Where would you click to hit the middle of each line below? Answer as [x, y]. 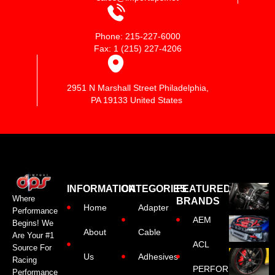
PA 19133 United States [138, 100]
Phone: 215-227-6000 [137, 37]
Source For [32, 248]
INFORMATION [101, 189]
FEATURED [203, 189]
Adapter [154, 208]
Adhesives [158, 257]
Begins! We [33, 223]
